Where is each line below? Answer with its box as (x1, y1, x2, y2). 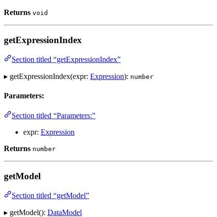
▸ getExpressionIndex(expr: (4, 72, 90, 81)
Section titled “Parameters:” (12, 111, 95, 120)
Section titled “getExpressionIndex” (12, 55, 121, 64)
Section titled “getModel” (12, 191, 89, 200)
